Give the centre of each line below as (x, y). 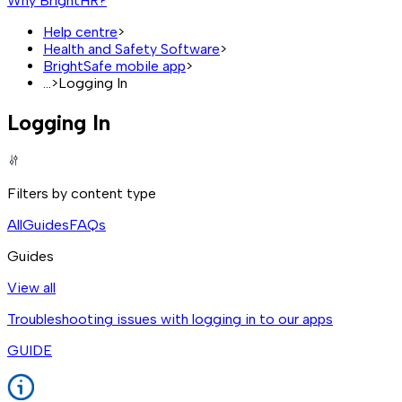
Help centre (80, 32)
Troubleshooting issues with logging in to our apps (170, 319)
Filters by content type (82, 193)
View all (31, 287)
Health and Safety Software (131, 49)
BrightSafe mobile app (114, 66)
